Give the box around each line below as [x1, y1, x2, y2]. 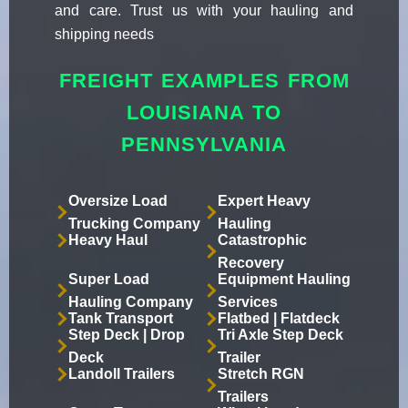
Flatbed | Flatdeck [218, 311, 340, 327]
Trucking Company [68, 216, 200, 232]
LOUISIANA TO [127, 101, 281, 125]
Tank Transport [68, 311, 173, 327]
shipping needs [55, 26, 154, 43]
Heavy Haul [68, 232, 148, 249]
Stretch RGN [218, 366, 304, 382]
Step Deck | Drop [68, 327, 185, 343]
